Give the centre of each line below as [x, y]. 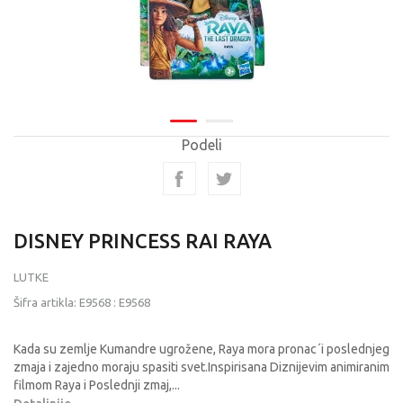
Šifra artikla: [46, 302]
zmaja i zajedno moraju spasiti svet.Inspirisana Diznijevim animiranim [201, 367]
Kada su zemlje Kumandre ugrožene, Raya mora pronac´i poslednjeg [201, 349]
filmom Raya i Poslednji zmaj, [93, 385]
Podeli [201, 145]
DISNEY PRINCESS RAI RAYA [143, 241]
